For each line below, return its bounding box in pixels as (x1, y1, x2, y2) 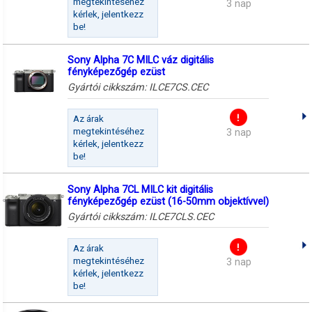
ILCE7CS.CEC (148, 81, 208, 94)
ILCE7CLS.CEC (148, 210, 214, 223)
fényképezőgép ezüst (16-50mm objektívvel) (67, 195, 269, 208)
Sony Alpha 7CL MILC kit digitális (67, 183, 213, 196)
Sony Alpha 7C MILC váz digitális (67, 54, 214, 67)
